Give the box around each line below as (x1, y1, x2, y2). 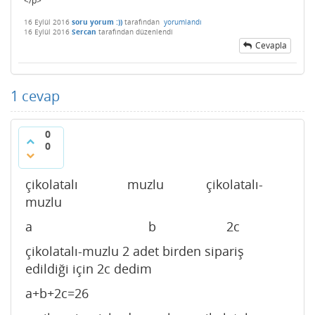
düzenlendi (136, 27, 173, 37)
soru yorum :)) (72, 17, 122, 27)
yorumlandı (164, 17, 202, 27)
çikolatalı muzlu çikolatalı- (25, 176, 263, 193)
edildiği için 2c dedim (25, 260, 152, 277)
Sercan (72, 27, 96, 37)
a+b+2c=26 (25, 285, 89, 302)
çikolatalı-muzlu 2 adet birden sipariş (25, 243, 244, 259)
